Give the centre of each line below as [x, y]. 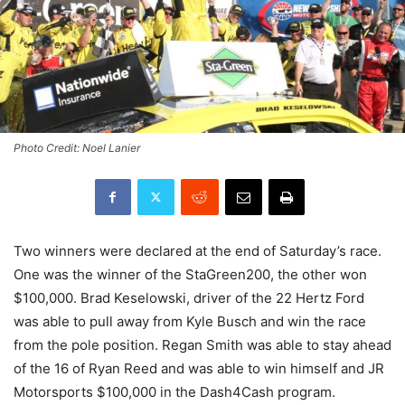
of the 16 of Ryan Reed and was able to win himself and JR [199, 368]
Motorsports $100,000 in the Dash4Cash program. [174, 391]
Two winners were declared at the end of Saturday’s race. [198, 250]
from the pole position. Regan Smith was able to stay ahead [202, 344]
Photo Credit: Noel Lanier [77, 147]
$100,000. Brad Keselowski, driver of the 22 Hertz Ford [189, 297]
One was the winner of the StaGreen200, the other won [190, 274]
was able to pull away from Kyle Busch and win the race [190, 321]
